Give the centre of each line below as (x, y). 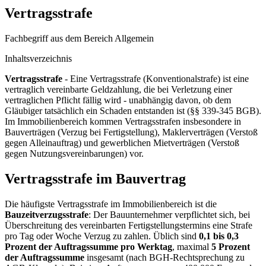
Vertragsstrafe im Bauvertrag (95, 178)
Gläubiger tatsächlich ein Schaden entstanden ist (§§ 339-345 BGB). (133, 110)
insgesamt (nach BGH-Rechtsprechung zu (164, 257)
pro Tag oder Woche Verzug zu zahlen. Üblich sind (102, 236)
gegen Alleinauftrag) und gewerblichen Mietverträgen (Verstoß (122, 142)
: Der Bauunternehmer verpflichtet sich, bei (169, 214)
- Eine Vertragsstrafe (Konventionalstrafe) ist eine (156, 78)
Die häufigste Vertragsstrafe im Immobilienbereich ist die (111, 204)
